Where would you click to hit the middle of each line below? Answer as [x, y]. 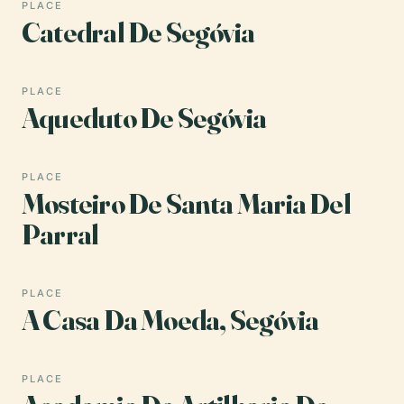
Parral [60, 234]
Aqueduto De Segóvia [144, 117]
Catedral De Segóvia [138, 32]
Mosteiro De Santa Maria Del [186, 203]
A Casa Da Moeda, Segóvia [170, 319]
